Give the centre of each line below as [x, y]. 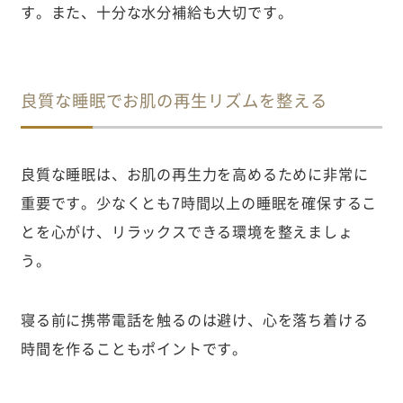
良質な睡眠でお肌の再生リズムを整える [174, 100]
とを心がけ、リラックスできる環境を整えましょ [187, 231]
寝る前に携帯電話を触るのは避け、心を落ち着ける [194, 320]
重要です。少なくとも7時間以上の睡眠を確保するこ [199, 202]
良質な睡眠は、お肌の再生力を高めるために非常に [194, 173]
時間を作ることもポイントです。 [134, 349]
